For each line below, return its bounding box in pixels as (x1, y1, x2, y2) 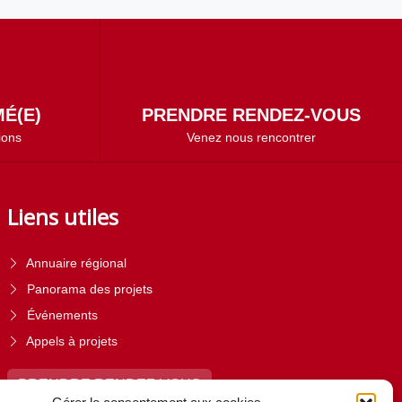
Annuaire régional (26, 256, 127, 270)
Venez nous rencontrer (187, 130, 316, 144)
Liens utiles (7, 202, 118, 232)
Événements (27, 308, 98, 322)
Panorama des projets (27, 282, 153, 296)
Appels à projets (26, 334, 118, 348)
